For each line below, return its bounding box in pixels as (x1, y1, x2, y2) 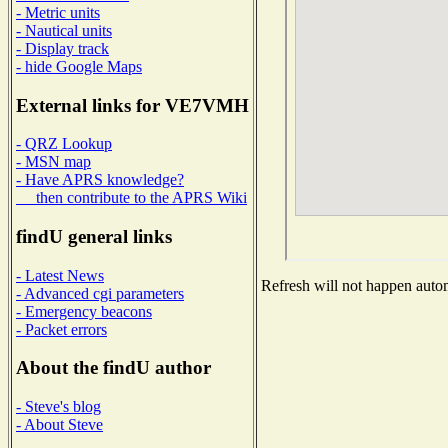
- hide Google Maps (16, 57, 142, 75)
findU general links (16, 226, 172, 248)
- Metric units (16, 3, 100, 21)
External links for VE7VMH (16, 94, 249, 116)
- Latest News (16, 266, 104, 284)
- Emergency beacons (16, 302, 152, 320)
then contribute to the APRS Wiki (16, 189, 247, 207)
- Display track (16, 39, 109, 57)
